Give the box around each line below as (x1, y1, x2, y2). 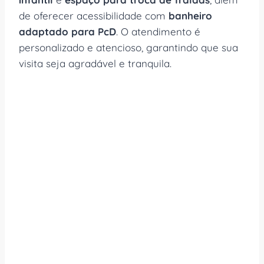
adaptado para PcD (19, 25, 116, 38)
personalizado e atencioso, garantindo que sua (19, 41, 238, 54)
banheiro (169, 9, 212, 22)
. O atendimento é (116, 25, 200, 38)
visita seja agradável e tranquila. (19, 57, 171, 70)
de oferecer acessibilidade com (19, 9, 169, 22)
